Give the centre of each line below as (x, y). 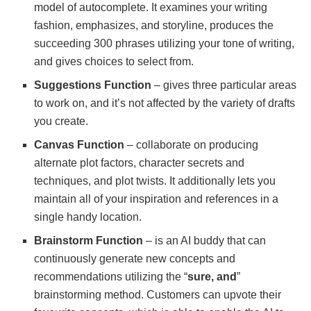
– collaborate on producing (192, 144)
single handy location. (88, 217)
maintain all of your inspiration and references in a (157, 199)
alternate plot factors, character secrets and (140, 162)
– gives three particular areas (224, 85)
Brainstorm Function (89, 240)
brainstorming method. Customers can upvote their (158, 294)
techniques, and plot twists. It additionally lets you (155, 180)
